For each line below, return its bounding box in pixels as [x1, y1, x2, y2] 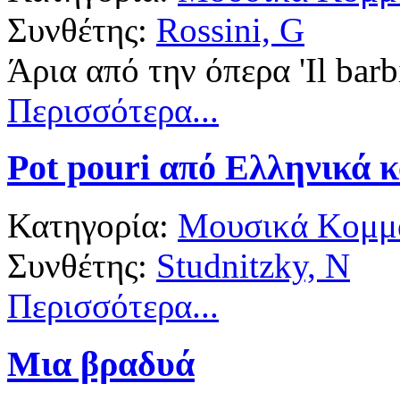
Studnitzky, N [156, 246, 350, 286]
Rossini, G [156, 10, 304, 49]
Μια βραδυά [7, 343, 195, 384]
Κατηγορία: [7, 206, 178, 246]
